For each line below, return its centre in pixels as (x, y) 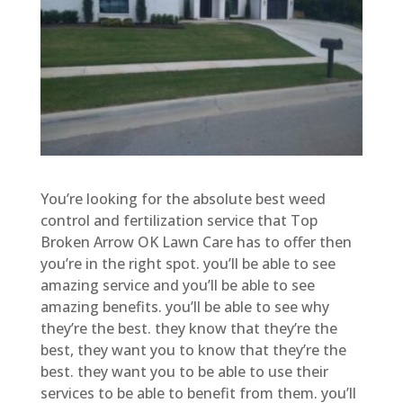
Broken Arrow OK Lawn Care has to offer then (196, 242)
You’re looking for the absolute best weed (183, 198)
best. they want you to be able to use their (184, 371)
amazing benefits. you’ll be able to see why (184, 306)
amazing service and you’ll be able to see (177, 285)
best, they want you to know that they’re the (193, 349)
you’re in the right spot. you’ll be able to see (188, 263)
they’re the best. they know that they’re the (188, 328)
